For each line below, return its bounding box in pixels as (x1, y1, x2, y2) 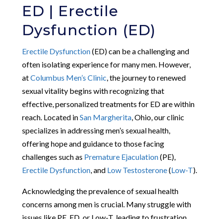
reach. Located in (22, 112, 80, 122)
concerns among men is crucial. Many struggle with (22, 199, 191, 209)
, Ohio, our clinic (131, 112, 184, 122)
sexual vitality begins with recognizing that (22, 86, 164, 95)
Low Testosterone (107, 165, 167, 175)
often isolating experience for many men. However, (22, 59, 191, 69)
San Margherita (79, 112, 131, 122)
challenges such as (22, 152, 84, 161)
